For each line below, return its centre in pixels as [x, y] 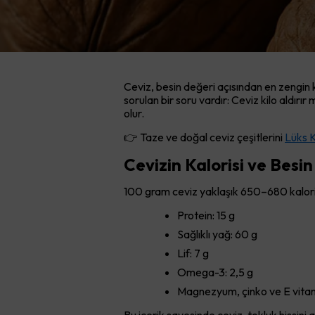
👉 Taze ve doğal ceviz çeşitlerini [204, 137]
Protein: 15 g [206, 216]
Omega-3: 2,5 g [215, 272]
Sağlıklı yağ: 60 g [217, 234]
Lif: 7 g [193, 253]
